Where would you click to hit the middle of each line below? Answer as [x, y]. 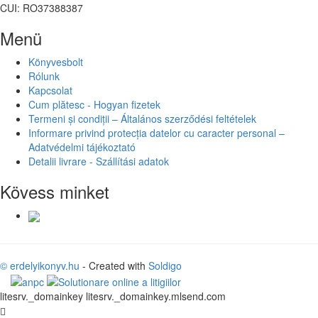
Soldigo [165, 266]
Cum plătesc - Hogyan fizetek [94, 104]
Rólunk [44, 76]
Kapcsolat [50, 90]
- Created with [114, 266]
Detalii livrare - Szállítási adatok [99, 161]
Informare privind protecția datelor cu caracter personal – [157, 132]
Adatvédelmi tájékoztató [82, 147]
